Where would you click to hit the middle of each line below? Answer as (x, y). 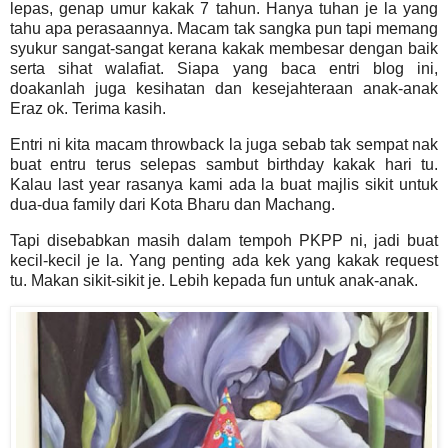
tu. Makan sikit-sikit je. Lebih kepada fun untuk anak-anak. (214, 280)
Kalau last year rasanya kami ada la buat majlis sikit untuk (224, 184)
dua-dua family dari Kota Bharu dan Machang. (172, 204)
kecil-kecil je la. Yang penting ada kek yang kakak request (224, 260)
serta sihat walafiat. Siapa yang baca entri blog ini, (224, 68)
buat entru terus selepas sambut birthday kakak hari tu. (224, 164)
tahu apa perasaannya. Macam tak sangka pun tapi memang (224, 28)
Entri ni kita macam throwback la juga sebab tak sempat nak (224, 144)
